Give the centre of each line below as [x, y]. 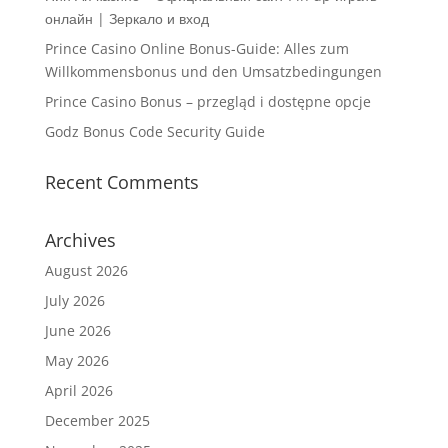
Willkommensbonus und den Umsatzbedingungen [213, 71]
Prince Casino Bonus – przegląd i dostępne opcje [207, 101]
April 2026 [78, 390]
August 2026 [86, 270]
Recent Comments [121, 181]
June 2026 [77, 330]
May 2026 [76, 360]
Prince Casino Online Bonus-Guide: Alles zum [196, 48]
